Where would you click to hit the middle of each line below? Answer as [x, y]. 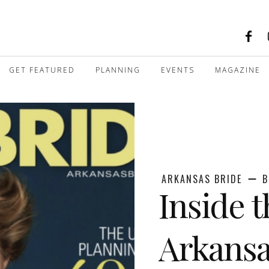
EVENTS [178, 70]
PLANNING [118, 70]
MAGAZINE [238, 70]
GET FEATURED [42, 70]
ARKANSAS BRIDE [202, 179]
